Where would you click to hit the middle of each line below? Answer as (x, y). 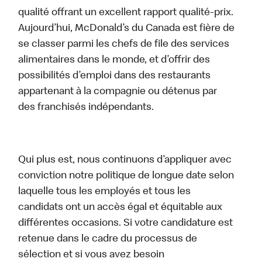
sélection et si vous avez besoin (92, 255)
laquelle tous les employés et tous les (105, 192)
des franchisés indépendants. (87, 108)
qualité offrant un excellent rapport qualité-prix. (126, 13)
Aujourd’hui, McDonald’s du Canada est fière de (127, 29)
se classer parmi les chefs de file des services (124, 45)
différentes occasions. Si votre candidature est (126, 224)
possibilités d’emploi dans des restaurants (115, 76)
